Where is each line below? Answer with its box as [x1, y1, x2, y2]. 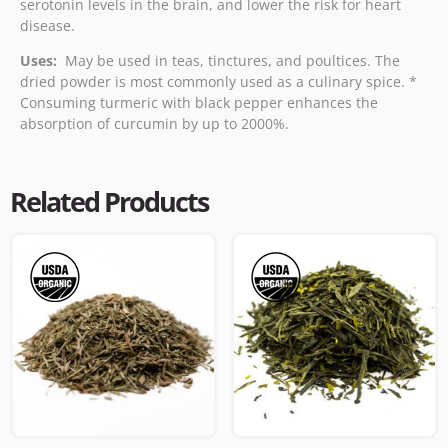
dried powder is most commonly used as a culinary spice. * [20, 72, 417, 92]
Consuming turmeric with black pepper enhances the [20, 93, 378, 113]
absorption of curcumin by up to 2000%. [20, 114, 289, 134]
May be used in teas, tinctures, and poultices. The [57, 51, 400, 71]
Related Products [10, 182, 208, 220]
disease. [20, 15, 75, 35]
